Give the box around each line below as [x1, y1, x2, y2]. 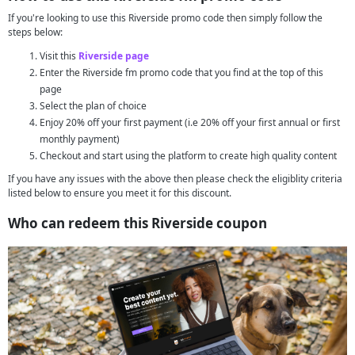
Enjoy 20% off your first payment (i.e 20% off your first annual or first [40, 116, 340, 129]
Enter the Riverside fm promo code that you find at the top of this [40, 66, 323, 79]
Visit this [40, 49, 78, 63]
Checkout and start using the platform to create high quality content [40, 149, 337, 162]
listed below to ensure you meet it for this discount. [8, 186, 231, 200]
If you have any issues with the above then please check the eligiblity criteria [8, 172, 342, 185]
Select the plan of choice [40, 99, 147, 113]
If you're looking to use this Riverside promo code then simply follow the [8, 11, 323, 25]
